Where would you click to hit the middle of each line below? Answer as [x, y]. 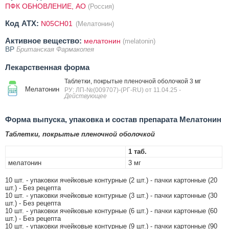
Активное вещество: [43, 41]
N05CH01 [58, 24]
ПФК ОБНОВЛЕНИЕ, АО [47, 6]
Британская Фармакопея [55, 50]
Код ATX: [22, 24]
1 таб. [138, 152]
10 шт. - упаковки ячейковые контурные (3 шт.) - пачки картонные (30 [111, 196]
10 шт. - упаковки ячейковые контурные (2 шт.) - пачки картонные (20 [111, 180]
